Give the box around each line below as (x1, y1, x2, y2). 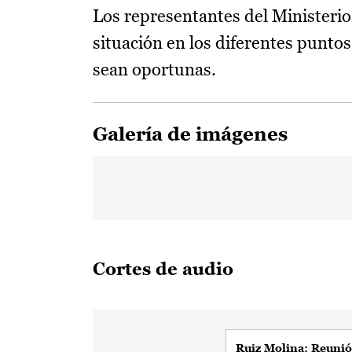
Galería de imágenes (93, 123, 288, 145)
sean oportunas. (93, 60, 216, 79)
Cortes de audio (93, 259, 233, 279)
